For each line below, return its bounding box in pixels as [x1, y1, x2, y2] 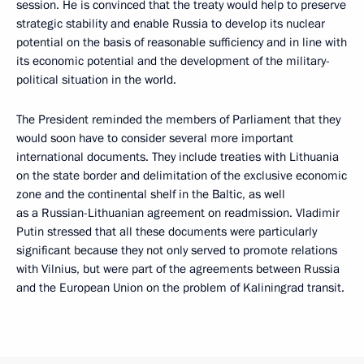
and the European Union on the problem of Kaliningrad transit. [16, 279, 344, 296]
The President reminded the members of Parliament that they [16, 110, 340, 128]
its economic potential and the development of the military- [16, 52, 330, 69]
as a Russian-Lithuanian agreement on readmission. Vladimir [16, 204, 340, 221]
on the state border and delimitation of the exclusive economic [16, 167, 347, 184]
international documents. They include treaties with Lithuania [16, 148, 339, 165]
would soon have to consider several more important [16, 129, 293, 146]
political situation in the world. [16, 71, 176, 88]
